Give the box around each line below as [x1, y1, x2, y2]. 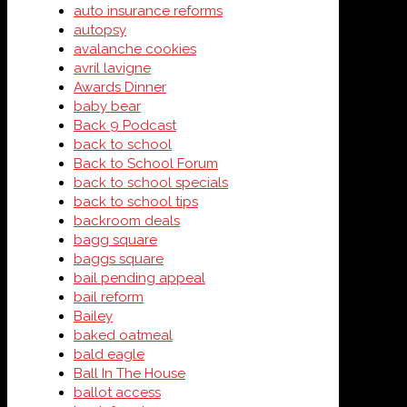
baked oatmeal [74, 327, 173, 343]
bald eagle [74, 346, 144, 362]
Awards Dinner [74, 79, 166, 95]
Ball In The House [74, 365, 185, 382]
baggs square [74, 251, 164, 267]
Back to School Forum [74, 155, 218, 172]
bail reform [74, 289, 144, 305]
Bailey [74, 308, 113, 324]
